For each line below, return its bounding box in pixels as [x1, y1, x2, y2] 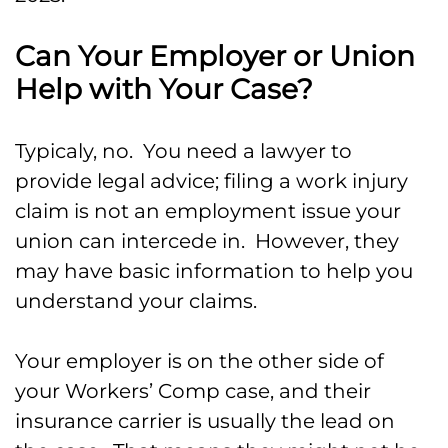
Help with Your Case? [15, 72, 313, 107]
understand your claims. [15, 289, 257, 314]
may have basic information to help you [15, 259, 413, 284]
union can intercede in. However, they [15, 229, 399, 254]
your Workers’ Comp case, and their [15, 379, 371, 404]
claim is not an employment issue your [15, 199, 401, 224]
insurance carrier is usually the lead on [15, 409, 395, 434]
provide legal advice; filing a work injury [15, 169, 408, 194]
